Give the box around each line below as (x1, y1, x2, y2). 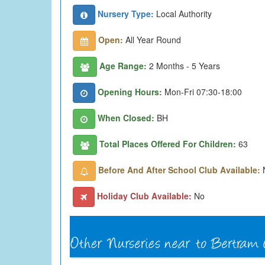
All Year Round (123, 33, 181, 46)
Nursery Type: (98, 7, 154, 20)
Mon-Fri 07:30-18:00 (162, 85, 242, 98)
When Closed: (98, 111, 154, 124)
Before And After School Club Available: (98, 163, 263, 176)
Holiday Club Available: (97, 189, 194, 202)
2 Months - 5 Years (147, 59, 220, 72)
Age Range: (99, 59, 147, 72)
